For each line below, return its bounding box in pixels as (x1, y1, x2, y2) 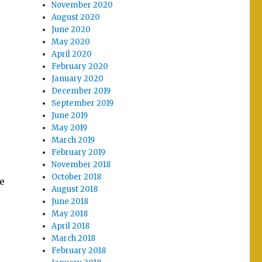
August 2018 (51, 184, 98, 195)
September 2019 (51, 98, 114, 109)
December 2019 (51, 86, 111, 96)
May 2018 (51, 209, 88, 219)
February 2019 (51, 147, 106, 158)
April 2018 (51, 221, 90, 232)
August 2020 (51, 12, 101, 23)
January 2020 (51, 74, 104, 84)
